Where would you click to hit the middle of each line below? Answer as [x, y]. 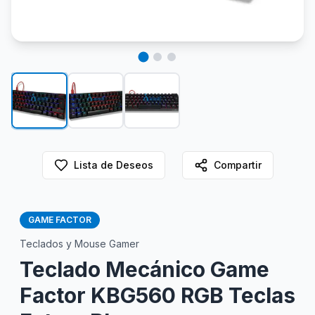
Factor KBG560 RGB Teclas [157, 295]
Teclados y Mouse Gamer [79, 244]
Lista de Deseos [113, 165]
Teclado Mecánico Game [144, 269]
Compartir [237, 165]
